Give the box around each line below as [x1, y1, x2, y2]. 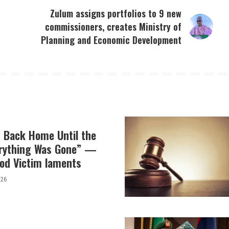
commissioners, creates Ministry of [45, 20, 182, 33]
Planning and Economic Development [41, 33, 182, 47]
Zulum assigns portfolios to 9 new [50, 7, 182, 20]
